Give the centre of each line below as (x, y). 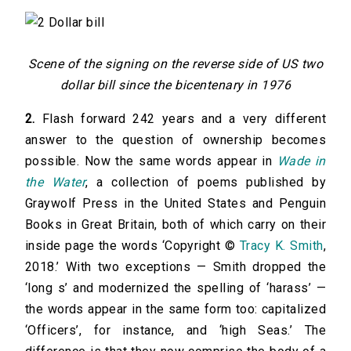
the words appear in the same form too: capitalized (175, 309)
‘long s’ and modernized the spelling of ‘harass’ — (175, 288)
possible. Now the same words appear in (151, 161)
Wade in (301, 161)
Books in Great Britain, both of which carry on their (175, 225)
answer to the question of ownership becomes (175, 140)
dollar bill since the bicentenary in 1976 (175, 85)
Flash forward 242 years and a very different (180, 119)
